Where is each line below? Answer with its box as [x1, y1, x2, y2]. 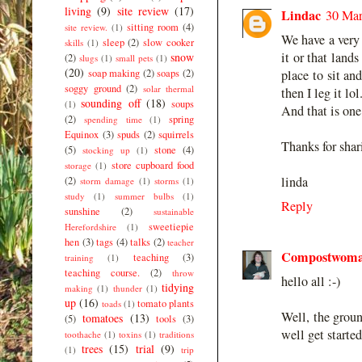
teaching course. [65, 265, 140, 280]
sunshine [65, 204, 100, 218]
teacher [167, 235, 194, 248]
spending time [83, 112, 142, 125]
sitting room [127, 19, 179, 34]
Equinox [65, 127, 99, 141]
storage [65, 158, 91, 171]
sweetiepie [149, 219, 194, 234]
